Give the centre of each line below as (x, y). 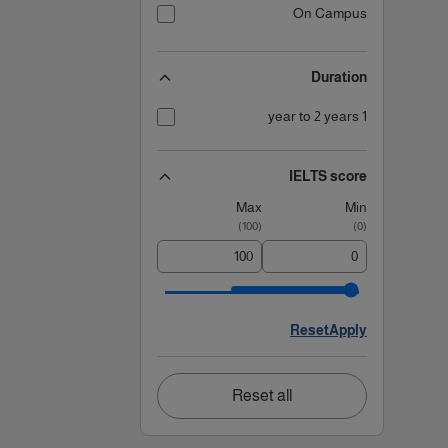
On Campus (330, 13)
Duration (339, 77)
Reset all (262, 395)
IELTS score (328, 176)
